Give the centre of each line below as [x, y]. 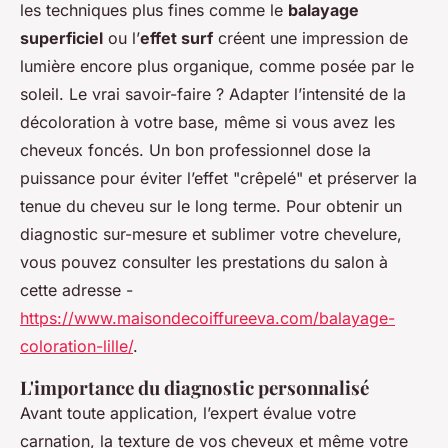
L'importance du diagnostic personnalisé [194, 388]
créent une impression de [310, 38]
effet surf [176, 38]
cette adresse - [76, 290]
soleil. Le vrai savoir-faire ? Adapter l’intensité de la [213, 94]
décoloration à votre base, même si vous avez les [207, 122]
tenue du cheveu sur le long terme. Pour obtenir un [211, 206]
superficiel [61, 38]
